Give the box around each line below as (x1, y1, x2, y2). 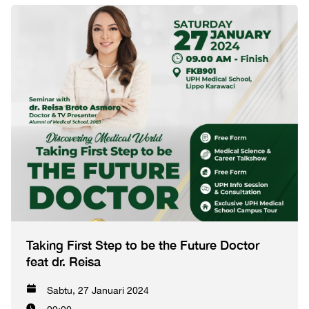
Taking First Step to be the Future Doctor (26, 237, 259, 252)
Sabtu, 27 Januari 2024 (47, 284, 149, 296)
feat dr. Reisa (26, 253, 101, 269)
